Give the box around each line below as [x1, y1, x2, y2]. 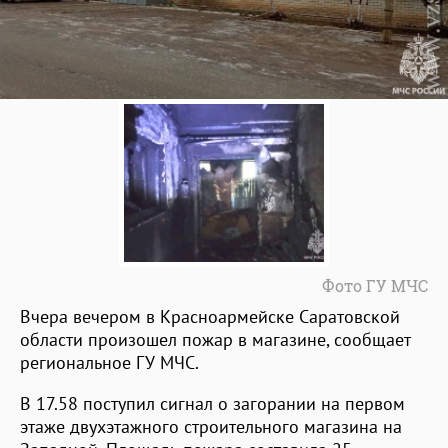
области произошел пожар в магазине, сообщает [20, 328, 411, 352]
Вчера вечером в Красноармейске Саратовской [20, 305, 400, 329]
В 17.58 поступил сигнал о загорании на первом [20, 392, 405, 416]
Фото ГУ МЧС [322, 275, 428, 297]
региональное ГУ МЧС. [20, 351, 199, 375]
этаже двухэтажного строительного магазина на [20, 415, 402, 439]
